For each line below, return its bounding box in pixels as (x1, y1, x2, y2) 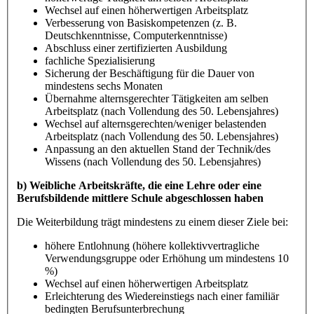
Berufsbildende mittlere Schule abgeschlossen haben (17, 191, 264, 204)
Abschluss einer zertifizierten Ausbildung (45, 41, 227, 54)
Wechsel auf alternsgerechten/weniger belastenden (45, 117, 266, 130)
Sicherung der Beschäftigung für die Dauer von (45, 67, 254, 79)
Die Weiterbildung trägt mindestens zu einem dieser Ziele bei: (17, 215, 288, 228)
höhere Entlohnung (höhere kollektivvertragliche (45, 239, 259, 252)
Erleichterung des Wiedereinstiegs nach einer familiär (45, 289, 279, 302)
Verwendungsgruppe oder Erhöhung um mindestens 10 (45, 252, 289, 264)
